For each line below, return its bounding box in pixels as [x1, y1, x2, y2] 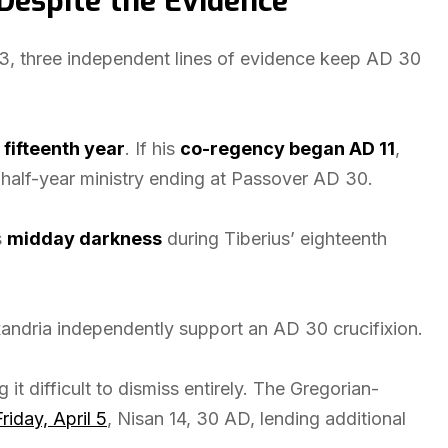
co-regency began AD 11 [180, 138, 395, 159]
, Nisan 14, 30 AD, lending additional [107, 408, 406, 429]
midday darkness [7, 228, 162, 249]
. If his [125, 138, 180, 159]
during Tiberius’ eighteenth [162, 228, 387, 249]
